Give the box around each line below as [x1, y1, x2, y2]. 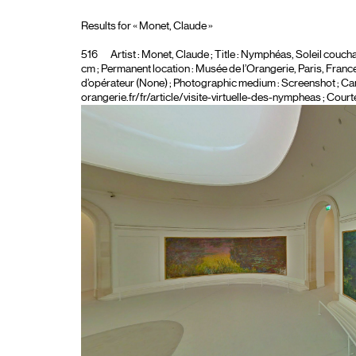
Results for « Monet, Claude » [80, 21, 213, 32]
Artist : [108, 49, 141, 60]
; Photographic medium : [167, 78, 281, 89]
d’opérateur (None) [80, 78, 168, 89]
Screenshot [281, 78, 335, 89]
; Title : [208, 49, 241, 60]
